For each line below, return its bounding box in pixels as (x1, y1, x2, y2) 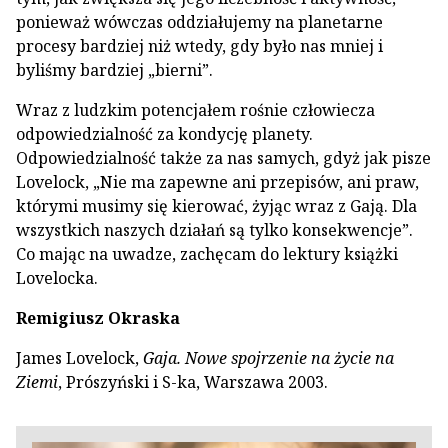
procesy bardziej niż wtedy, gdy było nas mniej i (16, 35, 383, 57)
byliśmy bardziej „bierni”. (16, 59, 213, 81)
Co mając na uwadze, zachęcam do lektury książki (16, 243, 398, 265)
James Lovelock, (16, 347, 143, 369)
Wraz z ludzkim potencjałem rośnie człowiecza (16, 99, 375, 121)
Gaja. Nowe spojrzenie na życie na (143, 347, 394, 369)
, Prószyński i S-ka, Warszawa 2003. (58, 371, 328, 393)
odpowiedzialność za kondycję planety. (16, 123, 313, 145)
